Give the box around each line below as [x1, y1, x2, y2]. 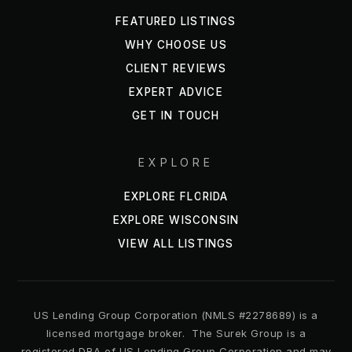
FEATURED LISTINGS [115, 14, 236, 27]
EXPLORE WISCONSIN [112, 213, 240, 226]
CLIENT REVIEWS [125, 61, 227, 75]
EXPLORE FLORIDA [123, 189, 229, 203]
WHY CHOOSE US [125, 38, 227, 51]
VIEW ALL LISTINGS [118, 236, 234, 250]
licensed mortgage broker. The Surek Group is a [46, 326, 306, 339]
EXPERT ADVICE [129, 85, 223, 98]
